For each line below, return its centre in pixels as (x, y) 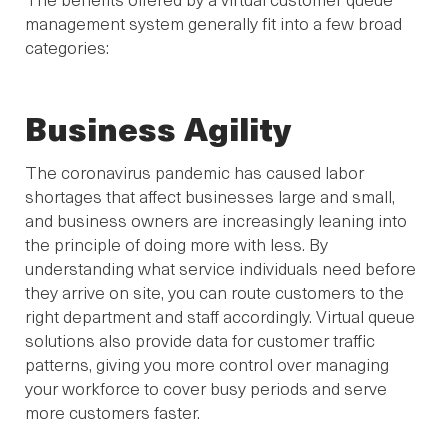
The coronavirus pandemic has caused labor (194, 171)
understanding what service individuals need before (220, 267)
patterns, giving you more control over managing (207, 363)
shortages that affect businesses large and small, (210, 195)
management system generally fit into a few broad (213, 22)
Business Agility (158, 126)
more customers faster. (112, 411)
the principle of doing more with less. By (176, 243)
